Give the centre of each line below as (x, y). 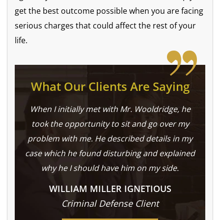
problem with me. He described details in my (110, 139)
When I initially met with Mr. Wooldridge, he (110, 109)
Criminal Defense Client (110, 204)
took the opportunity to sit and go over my (110, 124)
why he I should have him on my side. (110, 168)
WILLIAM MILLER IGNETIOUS (110, 189)
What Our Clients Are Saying (110, 86)
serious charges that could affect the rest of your (106, 26)
